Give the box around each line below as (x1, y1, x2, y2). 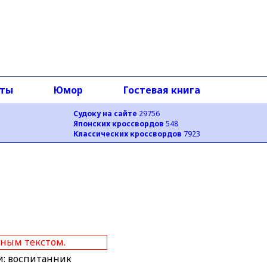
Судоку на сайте (73, 108, 137, 119)
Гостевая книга (123, 83, 200, 97)
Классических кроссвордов (73, 129, 182, 139)
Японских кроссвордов (73, 119, 164, 129)
